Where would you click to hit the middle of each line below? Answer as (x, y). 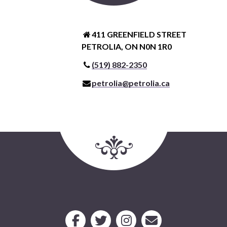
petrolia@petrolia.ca (131, 83)
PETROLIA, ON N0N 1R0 (126, 47)
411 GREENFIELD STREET (139, 34)
